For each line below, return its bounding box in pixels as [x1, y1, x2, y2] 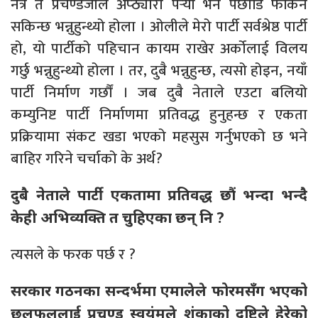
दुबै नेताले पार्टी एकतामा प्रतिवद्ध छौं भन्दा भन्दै [11, 184, 307, 204]
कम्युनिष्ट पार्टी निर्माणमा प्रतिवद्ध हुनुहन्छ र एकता [11, 102, 307, 127]
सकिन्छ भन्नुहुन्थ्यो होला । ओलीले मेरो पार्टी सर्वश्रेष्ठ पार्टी [11, 13, 307, 39]
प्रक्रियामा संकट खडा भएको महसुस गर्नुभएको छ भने [11, 124, 307, 149]
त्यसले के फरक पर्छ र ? [11, 241, 136, 267]
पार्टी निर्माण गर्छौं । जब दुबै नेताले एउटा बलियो [11, 79, 307, 105]
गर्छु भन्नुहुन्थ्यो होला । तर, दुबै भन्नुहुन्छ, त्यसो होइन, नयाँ [11, 57, 307, 83]
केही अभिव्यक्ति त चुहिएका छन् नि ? [11, 207, 224, 227]
